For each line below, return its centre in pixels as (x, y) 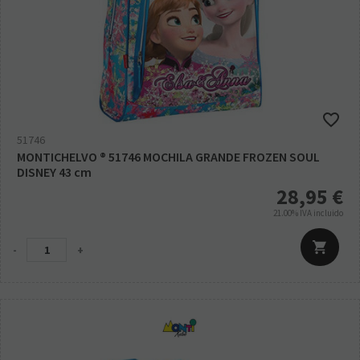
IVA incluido (321, 213)
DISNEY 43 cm (54, 172)
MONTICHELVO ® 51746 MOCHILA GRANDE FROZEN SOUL (168, 156)
